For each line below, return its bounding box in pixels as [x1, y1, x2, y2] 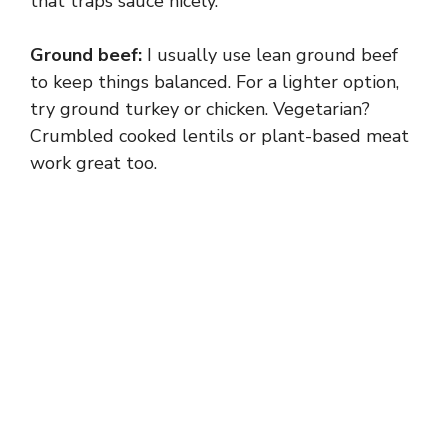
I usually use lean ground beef [142, 42, 398, 67]
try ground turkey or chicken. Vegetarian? [30, 96, 370, 121]
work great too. [30, 150, 157, 175]
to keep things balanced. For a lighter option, [30, 69, 399, 94]
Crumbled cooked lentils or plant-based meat [30, 123, 409, 148]
